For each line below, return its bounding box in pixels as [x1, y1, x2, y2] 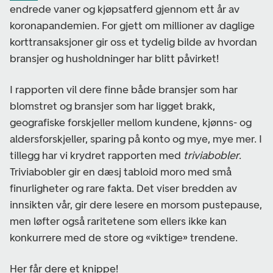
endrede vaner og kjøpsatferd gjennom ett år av [10, 2, 239, 16]
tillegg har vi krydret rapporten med [10, 148, 183, 162]
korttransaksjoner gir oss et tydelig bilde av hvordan [10, 35, 257, 49]
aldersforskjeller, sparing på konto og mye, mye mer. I [10, 132, 262, 146]
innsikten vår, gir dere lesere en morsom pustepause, [10, 197, 262, 211]
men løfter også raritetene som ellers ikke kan [10, 214, 227, 228]
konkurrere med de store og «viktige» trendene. [10, 230, 238, 244]
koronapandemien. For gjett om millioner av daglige [10, 18, 255, 32]
